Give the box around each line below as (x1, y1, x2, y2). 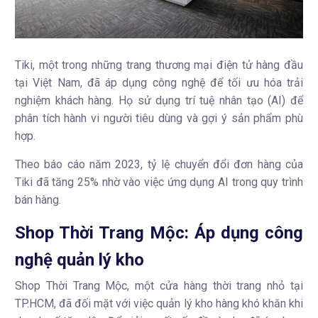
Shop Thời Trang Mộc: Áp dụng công (15, 223, 303, 243)
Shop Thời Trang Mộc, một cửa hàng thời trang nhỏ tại (15, 279, 303, 293)
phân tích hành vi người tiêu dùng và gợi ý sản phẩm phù (15, 111, 303, 126)
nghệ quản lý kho (15, 250, 144, 270)
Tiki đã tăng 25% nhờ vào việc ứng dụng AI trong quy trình (15, 175, 303, 190)
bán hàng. (15, 193, 61, 207)
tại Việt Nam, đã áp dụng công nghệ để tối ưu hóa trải (15, 76, 303, 90)
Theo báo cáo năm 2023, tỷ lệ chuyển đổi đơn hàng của (15, 158, 303, 172)
